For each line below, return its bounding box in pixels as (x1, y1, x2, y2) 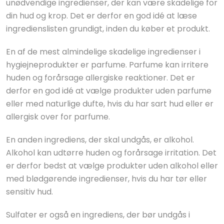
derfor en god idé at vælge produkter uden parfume (6, 85, 211, 96)
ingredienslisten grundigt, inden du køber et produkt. (6, 23, 210, 34)
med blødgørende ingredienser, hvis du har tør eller (6, 173, 207, 184)
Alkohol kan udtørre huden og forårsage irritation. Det (6, 147, 216, 158)
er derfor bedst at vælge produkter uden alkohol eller (6, 160, 218, 171)
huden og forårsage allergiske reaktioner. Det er (6, 72, 195, 83)
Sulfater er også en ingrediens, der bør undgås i (6, 209, 190, 220)
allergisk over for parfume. (6, 111, 110, 122)
